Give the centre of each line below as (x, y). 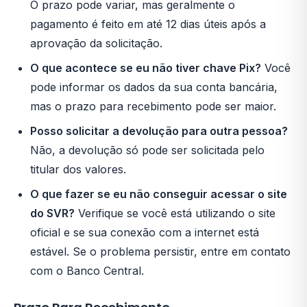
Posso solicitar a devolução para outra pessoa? (159, 131)
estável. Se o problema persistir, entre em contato (160, 251)
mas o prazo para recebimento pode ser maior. (153, 106)
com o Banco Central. (87, 271)
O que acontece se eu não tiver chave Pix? (146, 68)
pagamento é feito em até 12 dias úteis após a (148, 24)
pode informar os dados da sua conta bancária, (154, 87)
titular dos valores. (78, 169)
